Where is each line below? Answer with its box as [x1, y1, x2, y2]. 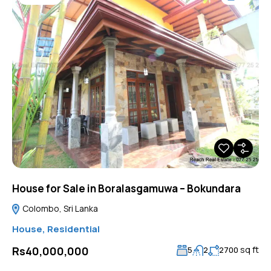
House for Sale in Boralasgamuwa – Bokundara [12, 181, 241, 195]
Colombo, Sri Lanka [21, 202, 98, 214]
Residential [47, 222, 100, 235]
